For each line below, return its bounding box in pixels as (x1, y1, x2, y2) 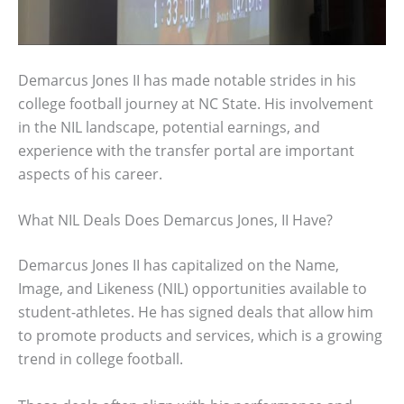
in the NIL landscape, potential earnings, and (18, 116, 320, 137)
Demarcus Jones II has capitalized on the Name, (18, 255, 339, 276)
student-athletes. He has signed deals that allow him (18, 302, 373, 323)
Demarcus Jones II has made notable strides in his (18, 69, 356, 90)
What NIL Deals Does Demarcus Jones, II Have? (18, 210, 333, 231)
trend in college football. (18, 349, 183, 370)
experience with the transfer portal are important (18, 140, 354, 161)
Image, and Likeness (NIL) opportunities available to (18, 279, 367, 299)
